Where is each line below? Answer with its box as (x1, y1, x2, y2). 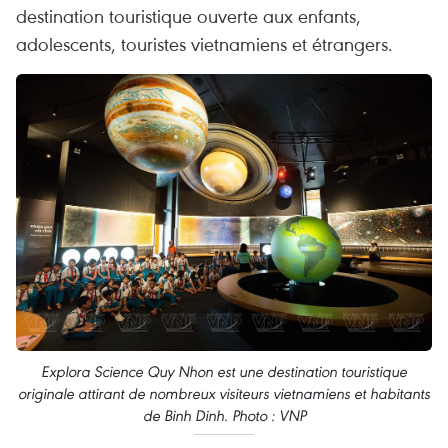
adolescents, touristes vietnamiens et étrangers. (16, 31, 393, 56)
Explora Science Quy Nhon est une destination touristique (41, 362, 407, 382)
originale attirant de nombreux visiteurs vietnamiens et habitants (18, 384, 430, 404)
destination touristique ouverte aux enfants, (16, 3, 361, 28)
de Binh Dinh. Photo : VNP (142, 406, 306, 426)
